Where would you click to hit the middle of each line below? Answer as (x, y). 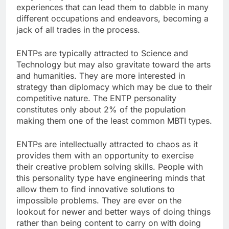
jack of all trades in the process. (78, 29)
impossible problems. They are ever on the (99, 200)
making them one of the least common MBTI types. (114, 120)
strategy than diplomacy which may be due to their (114, 87)
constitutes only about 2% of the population (101, 109)
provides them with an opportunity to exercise (105, 155)
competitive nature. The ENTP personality (96, 98)
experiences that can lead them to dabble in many (112, 7)
